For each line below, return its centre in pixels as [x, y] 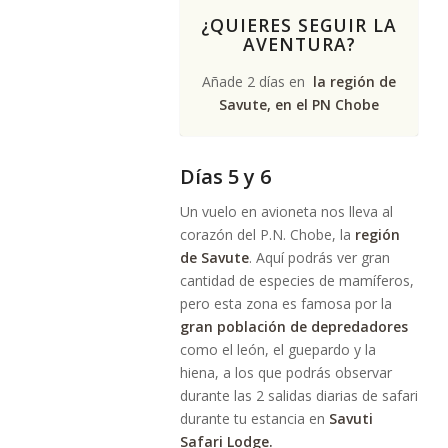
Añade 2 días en [257, 81]
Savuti [351, 418]
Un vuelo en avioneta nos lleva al [286, 211]
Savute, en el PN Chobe [299, 104]
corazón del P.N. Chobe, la [267, 234]
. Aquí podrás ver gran [319, 257]
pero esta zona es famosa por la [286, 303]
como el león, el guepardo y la [278, 349]
